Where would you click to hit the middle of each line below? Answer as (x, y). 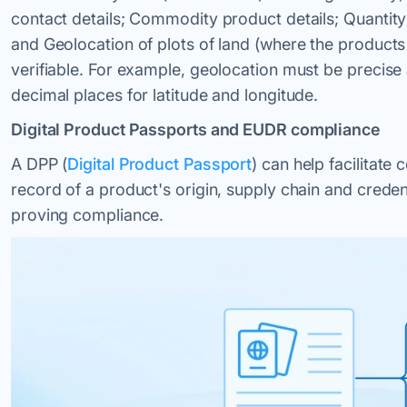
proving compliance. (88, 214)
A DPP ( (40, 164)
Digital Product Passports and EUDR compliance (196, 129)
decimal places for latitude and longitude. (165, 94)
